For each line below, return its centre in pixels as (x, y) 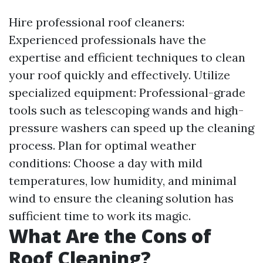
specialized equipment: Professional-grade (127, 92)
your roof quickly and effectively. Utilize (119, 75)
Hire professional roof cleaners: (97, 22)
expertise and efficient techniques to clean (127, 57)
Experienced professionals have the (107, 40)
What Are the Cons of (110, 236)
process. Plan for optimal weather (102, 145)
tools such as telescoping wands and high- (126, 110)
